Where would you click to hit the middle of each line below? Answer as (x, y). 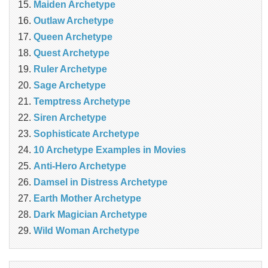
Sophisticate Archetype (86, 134)
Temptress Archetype (82, 102)
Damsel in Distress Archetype (100, 182)
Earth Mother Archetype (87, 199)
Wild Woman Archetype (86, 231)
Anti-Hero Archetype (80, 166)
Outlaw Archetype (74, 21)
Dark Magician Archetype (90, 215)
